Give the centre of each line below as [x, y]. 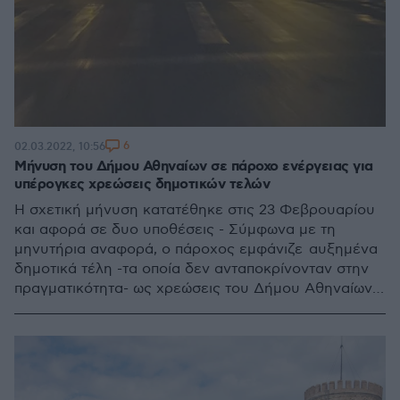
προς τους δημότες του [95, 308]
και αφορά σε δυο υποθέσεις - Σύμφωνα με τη [175, 230]
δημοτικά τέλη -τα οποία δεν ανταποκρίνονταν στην [192, 269]
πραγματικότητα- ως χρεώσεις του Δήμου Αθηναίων [193, 289]
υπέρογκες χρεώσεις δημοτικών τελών [142, 184]
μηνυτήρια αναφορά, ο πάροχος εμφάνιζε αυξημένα [196, 250]
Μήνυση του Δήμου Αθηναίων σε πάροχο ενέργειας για [194, 167]
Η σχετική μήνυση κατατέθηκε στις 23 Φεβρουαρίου [195, 210]
